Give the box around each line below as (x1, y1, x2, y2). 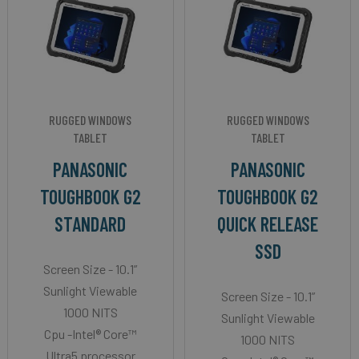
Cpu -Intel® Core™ (43, 325, 137, 341)
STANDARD (54, 212, 127, 236)
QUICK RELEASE (217, 212, 319, 236)
